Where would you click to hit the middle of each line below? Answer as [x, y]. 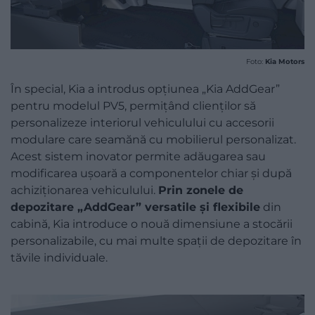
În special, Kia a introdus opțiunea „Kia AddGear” [145, 89]
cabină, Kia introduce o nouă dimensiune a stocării [152, 224]
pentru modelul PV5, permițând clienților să [133, 106]
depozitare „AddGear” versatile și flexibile [135, 207]
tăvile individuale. [59, 258]
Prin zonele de [201, 191]
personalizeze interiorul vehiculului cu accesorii [142, 123]
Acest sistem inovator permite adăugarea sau [138, 157]
